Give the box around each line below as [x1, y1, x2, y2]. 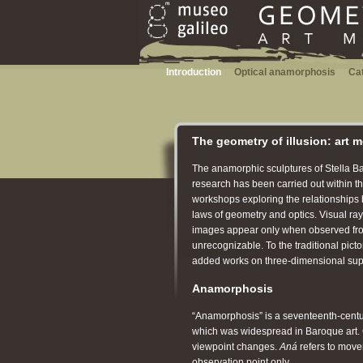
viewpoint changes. [192, 341, 280, 352]
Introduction [166, 66, 221, 78]
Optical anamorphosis [234, 66, 335, 78]
